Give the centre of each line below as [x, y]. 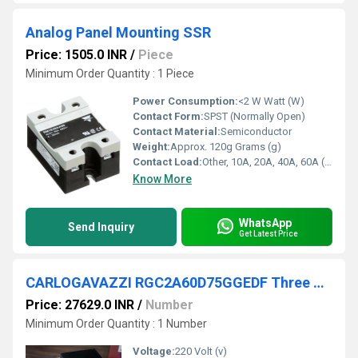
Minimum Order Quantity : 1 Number [116, 324]
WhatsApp [265, 223]
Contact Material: [177, 131]
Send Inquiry [101, 227]
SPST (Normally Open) [255, 116]
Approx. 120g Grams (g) [226, 147]
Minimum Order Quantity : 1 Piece [110, 74]
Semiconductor [256, 131]
